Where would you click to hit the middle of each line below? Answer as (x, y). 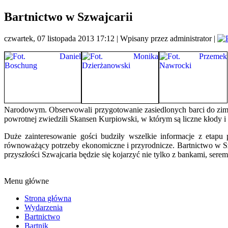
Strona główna (48, 198)
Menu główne (26, 181)
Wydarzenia (44, 207)
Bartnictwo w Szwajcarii (68, 17)
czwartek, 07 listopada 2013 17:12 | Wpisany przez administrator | (111, 38)
